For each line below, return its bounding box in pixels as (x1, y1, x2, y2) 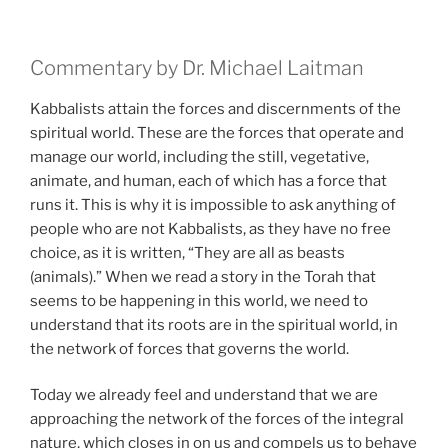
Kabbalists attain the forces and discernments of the (30, 99, 401, 118)
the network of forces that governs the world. (30, 339, 349, 358)
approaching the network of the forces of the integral (30, 410, 404, 429)
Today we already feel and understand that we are (30, 386, 378, 405)
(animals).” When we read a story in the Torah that (30, 267, 376, 286)
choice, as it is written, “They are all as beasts (30, 243, 345, 262)
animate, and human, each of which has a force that (30, 171, 387, 190)
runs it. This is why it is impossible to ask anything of (30, 195, 396, 214)
